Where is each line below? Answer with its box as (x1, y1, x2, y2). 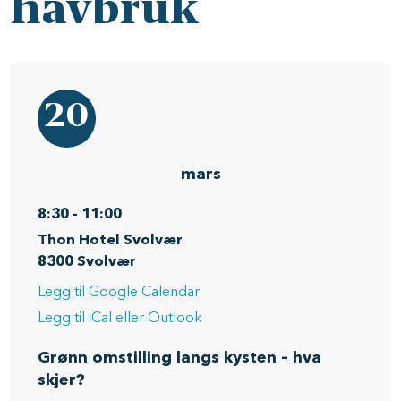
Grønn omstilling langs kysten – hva (38, 350, 321, 366)
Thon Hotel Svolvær (38, 234, 183, 248)
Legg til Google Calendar (38, 286, 200, 300)
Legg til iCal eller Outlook (38, 311, 202, 326)
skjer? (38, 372, 90, 388)
